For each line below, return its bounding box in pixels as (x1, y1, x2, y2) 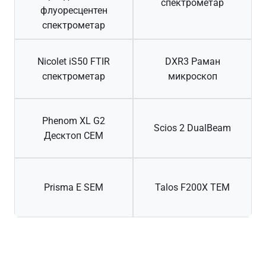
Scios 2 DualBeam (154, 122, 231, 134)
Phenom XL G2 (42, 115, 105, 126)
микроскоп (167, 70, 217, 82)
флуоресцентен (40, 4, 107, 16)
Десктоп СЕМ (44, 129, 103, 141)
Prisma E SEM (44, 182, 103, 194)
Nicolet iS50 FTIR (37, 55, 110, 67)
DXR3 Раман (164, 55, 220, 67)
